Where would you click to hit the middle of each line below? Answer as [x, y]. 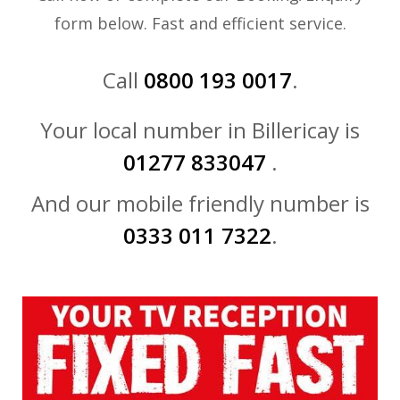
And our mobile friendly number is [200, 204]
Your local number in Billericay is [200, 130]
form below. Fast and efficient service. [200, 24]
